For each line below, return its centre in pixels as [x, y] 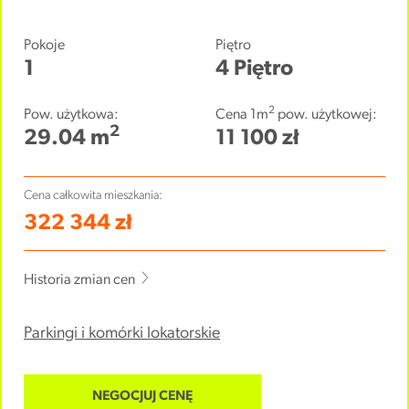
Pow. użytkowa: [71, 115]
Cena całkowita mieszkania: [93, 196]
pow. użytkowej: [326, 115]
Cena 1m [242, 115]
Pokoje [44, 46]
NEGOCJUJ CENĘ [142, 397]
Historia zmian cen [81, 280]
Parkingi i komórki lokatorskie [122, 334]
